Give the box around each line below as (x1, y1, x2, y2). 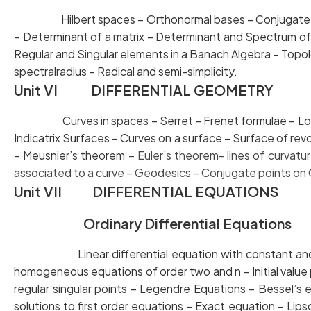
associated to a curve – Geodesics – (14, 165, 201, 180)
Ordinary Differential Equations (14, 215, 292, 232)
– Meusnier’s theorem (14, 148, 128, 162)
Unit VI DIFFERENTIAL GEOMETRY (14, 81, 274, 99)
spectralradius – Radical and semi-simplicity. (14, 64, 239, 78)
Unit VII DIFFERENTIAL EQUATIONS (14, 183, 278, 200)
